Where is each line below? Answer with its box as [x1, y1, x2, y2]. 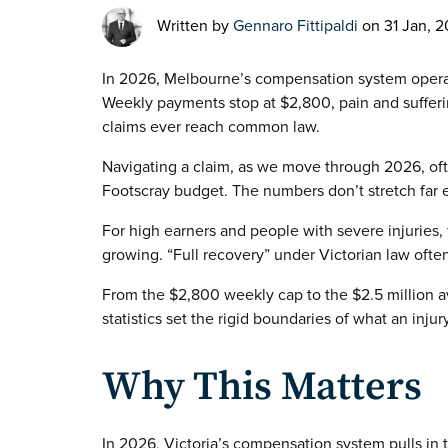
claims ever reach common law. [102, 116, 320, 137]
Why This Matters [102, 362, 422, 413]
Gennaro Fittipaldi [233, 15, 358, 36]
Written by [157, 15, 233, 36]
